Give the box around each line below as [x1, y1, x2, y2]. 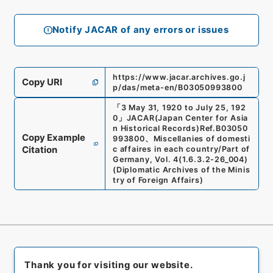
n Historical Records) [112, 124, 200, 133]
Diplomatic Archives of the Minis [116, 165, 250, 175]
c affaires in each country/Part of [112, 144, 250, 154]
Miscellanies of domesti [153, 134, 251, 144]
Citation [21, 144, 57, 156]
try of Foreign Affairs [112, 175, 200, 185]
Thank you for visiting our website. [24, 259, 193, 271]
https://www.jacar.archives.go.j [112, 72, 246, 82]
